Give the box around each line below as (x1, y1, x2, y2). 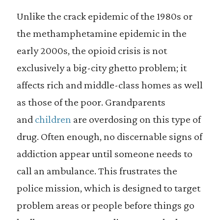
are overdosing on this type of (71, 113, 201, 125)
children (34, 113, 71, 125)
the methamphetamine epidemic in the (16, 27, 187, 39)
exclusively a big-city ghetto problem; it (16, 61, 187, 74)
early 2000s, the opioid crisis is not (16, 44, 167, 56)
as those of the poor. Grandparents (16, 96, 165, 108)
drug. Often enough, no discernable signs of (16, 130, 202, 142)
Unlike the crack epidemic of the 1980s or (16, 10, 192, 22)
